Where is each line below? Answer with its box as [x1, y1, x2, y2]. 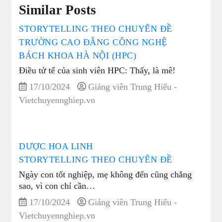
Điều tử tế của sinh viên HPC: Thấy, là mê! [19, 65, 176, 76]
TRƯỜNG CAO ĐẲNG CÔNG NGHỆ [19, 37, 167, 48]
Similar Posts [19, 2, 97, 18]
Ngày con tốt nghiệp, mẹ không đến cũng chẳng [19, 169, 192, 180]
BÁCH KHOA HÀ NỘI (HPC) [19, 51, 137, 61]
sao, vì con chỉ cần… [19, 181, 96, 191]
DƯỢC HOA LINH [19, 141, 93, 152]
